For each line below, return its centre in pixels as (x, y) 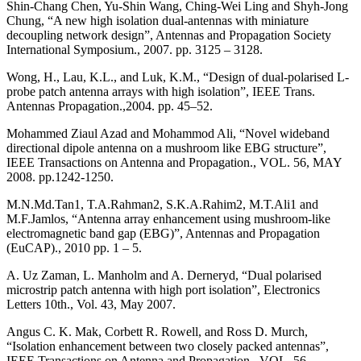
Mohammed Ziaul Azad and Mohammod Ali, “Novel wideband (168, 133)
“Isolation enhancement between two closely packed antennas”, (168, 346)
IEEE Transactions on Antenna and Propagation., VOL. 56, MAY (174, 162)
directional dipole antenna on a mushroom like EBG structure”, (166, 147)
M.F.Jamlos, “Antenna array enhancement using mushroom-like (168, 218)
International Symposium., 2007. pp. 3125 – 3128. (135, 49)
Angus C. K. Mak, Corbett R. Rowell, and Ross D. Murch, (157, 331)
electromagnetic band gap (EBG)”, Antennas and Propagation (163, 233)
